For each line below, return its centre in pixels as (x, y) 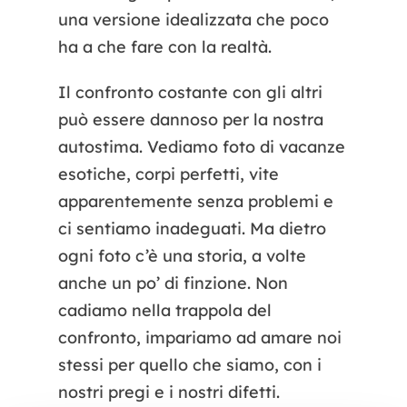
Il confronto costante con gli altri (190, 92)
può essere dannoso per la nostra (190, 119)
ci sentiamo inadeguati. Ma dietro (192, 228)
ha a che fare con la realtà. (164, 46)
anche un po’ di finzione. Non (173, 283)
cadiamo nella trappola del (164, 310)
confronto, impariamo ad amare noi (199, 337)
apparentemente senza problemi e (195, 201)
